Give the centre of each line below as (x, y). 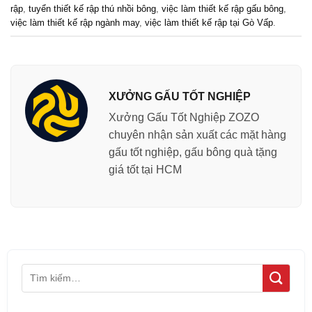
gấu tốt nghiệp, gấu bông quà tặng (193, 153)
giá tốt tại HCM (145, 170)
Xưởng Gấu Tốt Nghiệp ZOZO (184, 118)
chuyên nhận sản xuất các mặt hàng (197, 135)
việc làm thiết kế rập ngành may (75, 23)
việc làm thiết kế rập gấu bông (223, 9)
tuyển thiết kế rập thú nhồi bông (92, 9)
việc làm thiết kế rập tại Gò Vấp (209, 23)
